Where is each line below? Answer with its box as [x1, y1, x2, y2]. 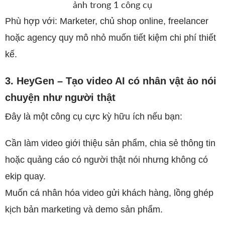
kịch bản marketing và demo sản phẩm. [5, 204, 163, 214]
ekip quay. [5, 171, 46, 181]
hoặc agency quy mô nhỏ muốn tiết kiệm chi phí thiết [5, 33, 216, 43]
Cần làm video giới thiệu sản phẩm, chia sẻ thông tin [5, 138, 215, 148]
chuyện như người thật [5, 92, 116, 103]
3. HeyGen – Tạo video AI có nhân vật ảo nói [5, 75, 216, 86]
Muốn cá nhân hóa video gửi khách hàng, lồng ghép [5, 188, 213, 198]
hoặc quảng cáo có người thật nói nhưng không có [5, 155, 208, 165]
